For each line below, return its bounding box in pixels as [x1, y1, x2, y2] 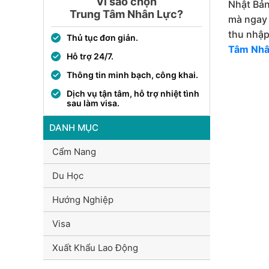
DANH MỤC [49, 122, 98, 133]
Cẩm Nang [52, 146, 96, 157]
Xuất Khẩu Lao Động [52, 242, 138, 253]
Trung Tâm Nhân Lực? [70, 8, 184, 20]
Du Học [52, 170, 83, 181]
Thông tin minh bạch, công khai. [67, 70, 198, 80]
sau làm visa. [67, 98, 119, 108]
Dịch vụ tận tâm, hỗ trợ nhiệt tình [67, 88, 199, 98]
